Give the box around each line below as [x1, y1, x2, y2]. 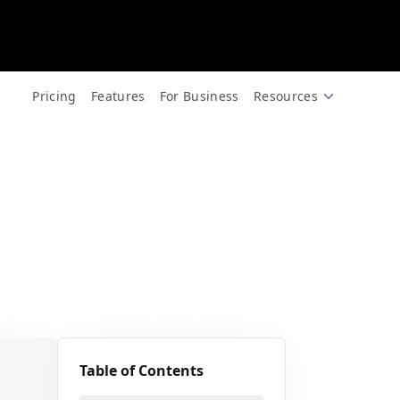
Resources [253, 87, 318, 104]
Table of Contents [79, 361, 204, 380]
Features [90, 87, 146, 104]
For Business [159, 87, 239, 104]
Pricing [32, 87, 77, 104]
